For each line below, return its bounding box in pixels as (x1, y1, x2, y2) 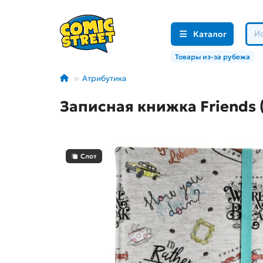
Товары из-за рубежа (175, 52, 250, 62)
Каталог (193, 28, 227, 39)
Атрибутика (82, 73, 126, 84)
